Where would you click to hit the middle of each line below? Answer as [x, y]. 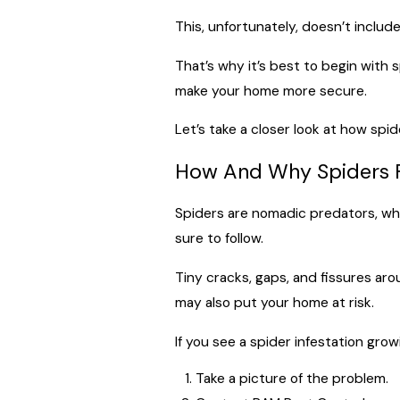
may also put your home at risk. [274, 303]
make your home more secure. [271, 91]
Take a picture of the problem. [292, 378]
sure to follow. [219, 239]
